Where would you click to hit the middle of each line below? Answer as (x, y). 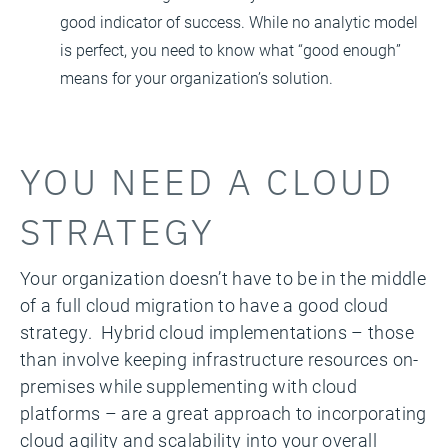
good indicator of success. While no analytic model (239, 21)
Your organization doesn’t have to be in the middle (223, 277)
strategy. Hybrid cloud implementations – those (217, 331)
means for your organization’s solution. (196, 77)
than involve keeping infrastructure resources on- (219, 358)
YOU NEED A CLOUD (207, 179)
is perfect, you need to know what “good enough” (230, 49)
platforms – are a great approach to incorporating (223, 412)
